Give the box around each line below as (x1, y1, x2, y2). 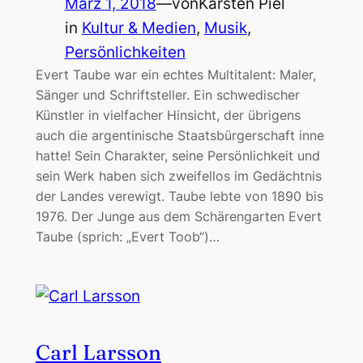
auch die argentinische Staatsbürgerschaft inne (35, 127, 324, 144)
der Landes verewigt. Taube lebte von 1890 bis (35, 188, 323, 205)
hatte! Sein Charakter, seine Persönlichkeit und (35, 147, 320, 164)
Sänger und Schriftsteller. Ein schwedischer (35, 87, 300, 104)
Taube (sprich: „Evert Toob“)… (35, 228, 220, 246)
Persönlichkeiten (64, 43, 186, 62)
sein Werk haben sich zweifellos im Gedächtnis (35, 168, 322, 185)
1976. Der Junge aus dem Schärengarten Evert (35, 208, 322, 225)
